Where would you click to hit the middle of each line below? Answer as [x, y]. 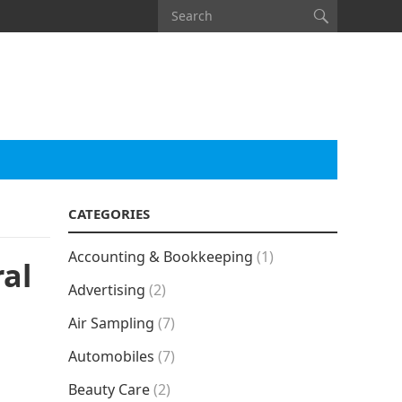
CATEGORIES [109, 214]
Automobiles [111, 356]
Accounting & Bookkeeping [161, 257]
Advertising [107, 290]
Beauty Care [109, 389]
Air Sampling [111, 323]
